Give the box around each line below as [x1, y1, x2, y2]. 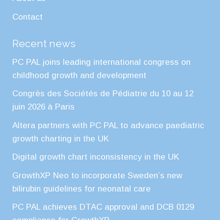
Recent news [12, 37, 76, 50]
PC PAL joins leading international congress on [12, 57, 191, 67]
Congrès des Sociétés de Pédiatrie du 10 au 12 [12, 89, 193, 99]
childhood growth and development [12, 70, 146, 80]
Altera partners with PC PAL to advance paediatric [12, 120, 204, 130]
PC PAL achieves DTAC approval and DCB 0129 [12, 202, 194, 212]
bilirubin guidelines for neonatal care [12, 184, 151, 193]
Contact [12, 12, 43, 22]
